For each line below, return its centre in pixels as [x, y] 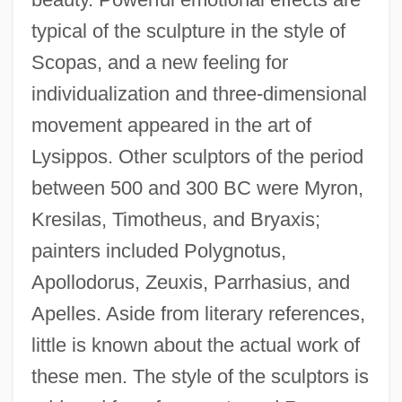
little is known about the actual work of [195, 345]
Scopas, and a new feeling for [159, 62]
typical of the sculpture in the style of [188, 31]
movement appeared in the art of [171, 125]
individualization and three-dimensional [199, 93]
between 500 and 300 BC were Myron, [197, 188]
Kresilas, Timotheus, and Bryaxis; [175, 219]
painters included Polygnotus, [158, 250]
